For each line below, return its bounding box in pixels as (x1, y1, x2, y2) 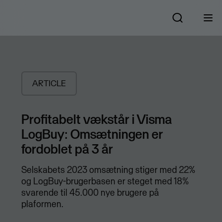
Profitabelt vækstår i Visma (21, 111, 172, 128)
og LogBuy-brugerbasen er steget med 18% (21, 175, 189, 187)
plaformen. (21, 198, 63, 210)
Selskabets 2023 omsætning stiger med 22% (21, 164, 195, 176)
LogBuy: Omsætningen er (21, 125, 163, 143)
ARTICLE (32, 78, 66, 89)
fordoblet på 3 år (21, 140, 113, 158)
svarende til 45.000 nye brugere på (21, 187, 159, 199)
